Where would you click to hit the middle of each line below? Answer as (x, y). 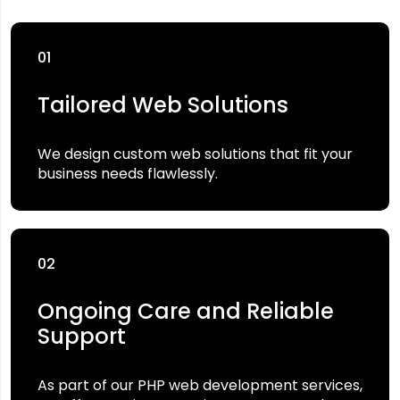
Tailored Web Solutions (163, 104)
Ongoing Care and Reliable (186, 311)
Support (82, 336)
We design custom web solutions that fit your (195, 154)
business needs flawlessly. (128, 173)
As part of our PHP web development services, (200, 385)
